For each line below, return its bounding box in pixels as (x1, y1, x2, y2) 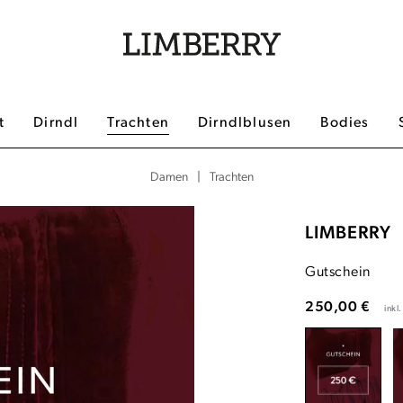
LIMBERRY (305, 225, 392, 243)
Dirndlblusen (198, 116, 292, 130)
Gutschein (305, 265, 371, 280)
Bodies (320, 116, 370, 130)
